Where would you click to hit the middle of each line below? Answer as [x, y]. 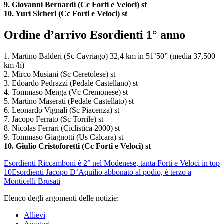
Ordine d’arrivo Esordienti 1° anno [95, 35]
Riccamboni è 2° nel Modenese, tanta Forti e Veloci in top [129, 163]
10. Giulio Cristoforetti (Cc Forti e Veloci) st [77, 146]
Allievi [35, 215]
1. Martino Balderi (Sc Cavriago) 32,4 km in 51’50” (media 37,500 [110, 56]
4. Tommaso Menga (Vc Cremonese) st [66, 92]
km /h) [14, 65]
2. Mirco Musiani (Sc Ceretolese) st [60, 74]
